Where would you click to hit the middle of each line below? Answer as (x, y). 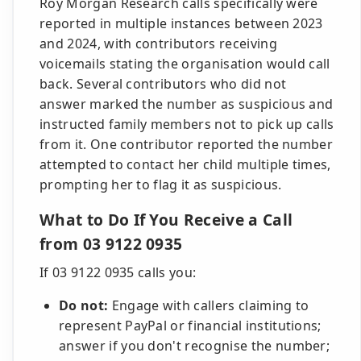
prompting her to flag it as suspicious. (161, 185)
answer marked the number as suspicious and (187, 104)
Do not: (84, 305)
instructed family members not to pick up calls (187, 124)
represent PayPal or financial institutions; (190, 326)
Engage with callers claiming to (209, 305)
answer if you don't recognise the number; (195, 346)
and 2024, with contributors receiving (158, 44)
